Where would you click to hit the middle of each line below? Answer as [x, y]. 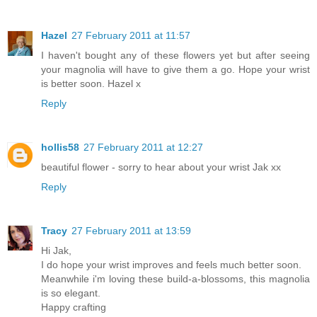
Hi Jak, [56, 250]
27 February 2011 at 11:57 [131, 35]
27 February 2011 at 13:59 [131, 230]
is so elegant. [71, 293]
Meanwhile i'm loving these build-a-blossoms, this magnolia [175, 278]
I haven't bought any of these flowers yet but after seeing [175, 55]
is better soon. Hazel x [91, 83]
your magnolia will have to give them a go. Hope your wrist [175, 69]
